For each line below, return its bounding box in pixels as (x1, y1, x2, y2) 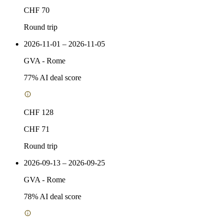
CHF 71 (24, 124, 50, 133)
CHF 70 (24, 5, 50, 14)
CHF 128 (24, 108, 54, 116)
